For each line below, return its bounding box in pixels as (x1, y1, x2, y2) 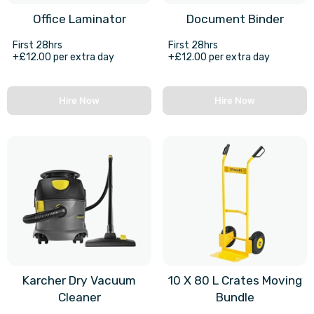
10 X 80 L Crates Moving (168, 273, 302, 288)
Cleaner (57, 290, 101, 305)
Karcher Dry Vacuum (22, 273, 136, 288)
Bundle (215, 290, 254, 305)
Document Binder (186, 11, 284, 26)
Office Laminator (32, 11, 126, 26)
